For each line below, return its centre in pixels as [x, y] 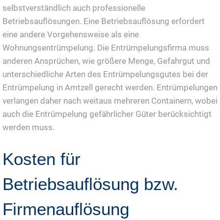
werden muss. [28, 127]
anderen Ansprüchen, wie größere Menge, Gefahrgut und [106, 61]
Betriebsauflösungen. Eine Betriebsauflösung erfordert [104, 21]
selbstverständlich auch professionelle [74, 8]
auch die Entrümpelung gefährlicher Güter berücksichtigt [107, 114]
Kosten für [41, 159]
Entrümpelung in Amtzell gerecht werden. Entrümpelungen [110, 87]
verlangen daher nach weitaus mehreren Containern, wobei [110, 100]
